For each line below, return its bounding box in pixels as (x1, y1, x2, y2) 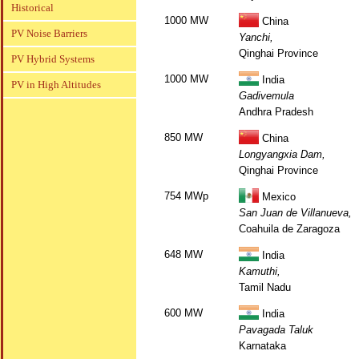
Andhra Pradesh (239, 106, 313, 118)
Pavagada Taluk (239, 324, 313, 336)
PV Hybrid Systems (11, 53, 95, 65)
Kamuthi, (239, 265, 280, 277)
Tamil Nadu (239, 281, 291, 293)
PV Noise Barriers (11, 27, 87, 39)
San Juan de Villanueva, (239, 207, 352, 219)
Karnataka (239, 340, 286, 352)
